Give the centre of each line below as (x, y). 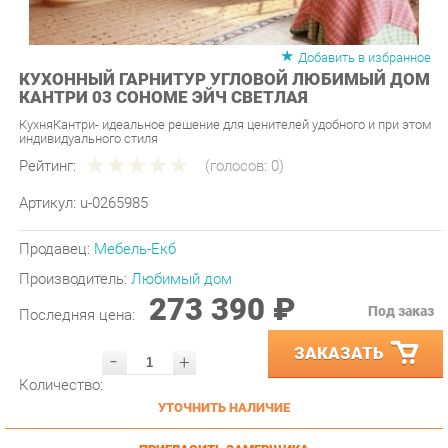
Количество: (58, 351)
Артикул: (47, 176)
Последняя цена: (75, 284)
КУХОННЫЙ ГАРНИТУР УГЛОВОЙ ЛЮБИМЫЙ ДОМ (215, 58)
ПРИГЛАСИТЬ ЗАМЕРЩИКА (215, 413)
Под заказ (385, 281)
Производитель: (71, 250)
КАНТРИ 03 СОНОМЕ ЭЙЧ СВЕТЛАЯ (156, 75)
